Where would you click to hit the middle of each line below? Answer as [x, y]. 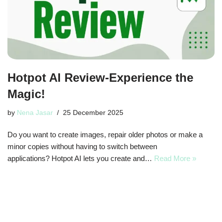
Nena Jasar [35, 113]
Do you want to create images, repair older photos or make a [105, 135]
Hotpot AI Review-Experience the [100, 78]
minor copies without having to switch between [82, 147]
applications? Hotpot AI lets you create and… [81, 159]
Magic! [26, 94]
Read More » [175, 159]
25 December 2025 [93, 113]
